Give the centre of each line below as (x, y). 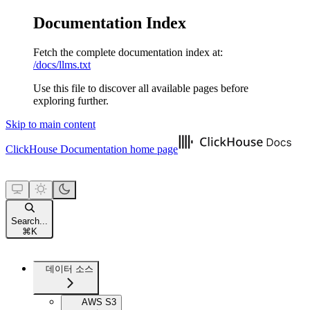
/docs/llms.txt (62, 64)
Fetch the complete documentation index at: (128, 52)
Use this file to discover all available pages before (141, 88)
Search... (29, 221)
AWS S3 (99, 302)
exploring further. (71, 100)
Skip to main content (51, 124)
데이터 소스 (70, 268)
